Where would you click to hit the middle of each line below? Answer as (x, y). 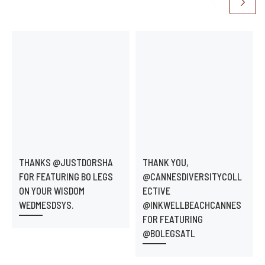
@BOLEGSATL (169, 233)
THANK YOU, (165, 162)
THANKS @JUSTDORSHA (66, 162)
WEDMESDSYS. (46, 205)
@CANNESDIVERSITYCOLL (192, 176)
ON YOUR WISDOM (51, 190)
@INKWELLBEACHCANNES (192, 205)
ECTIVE (156, 190)
